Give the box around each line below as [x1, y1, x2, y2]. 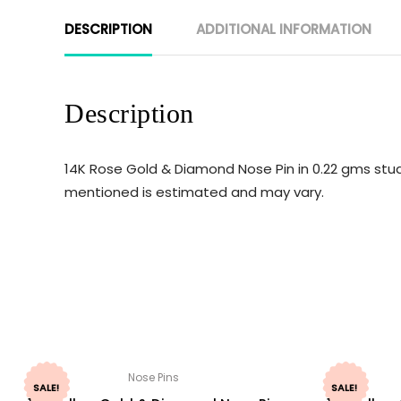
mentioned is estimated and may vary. [64, 182, 324, 201]
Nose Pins [128, 370, 180, 386]
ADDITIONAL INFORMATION [196, 19, 371, 38]
